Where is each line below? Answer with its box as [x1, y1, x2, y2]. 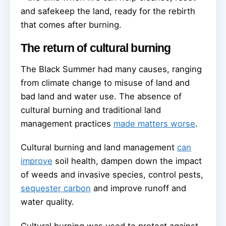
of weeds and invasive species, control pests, [21, 169, 203, 180]
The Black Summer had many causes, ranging [21, 64, 202, 74]
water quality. [21, 196, 74, 207]
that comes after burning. [21, 19, 122, 30]
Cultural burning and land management [21, 142, 177, 152]
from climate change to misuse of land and [21, 77, 190, 88]
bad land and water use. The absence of [21, 91, 182, 101]
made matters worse [114, 118, 195, 129]
